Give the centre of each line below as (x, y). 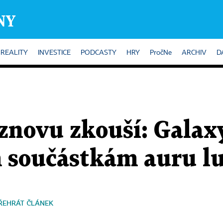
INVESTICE (54, 53)
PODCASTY (99, 53)
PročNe (161, 53)
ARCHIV (194, 53)
